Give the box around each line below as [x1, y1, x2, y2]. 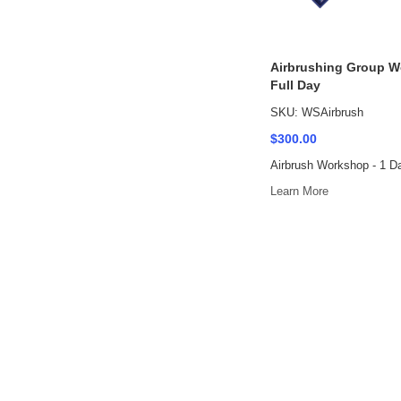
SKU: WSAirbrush [269, 106, 363, 119]
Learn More [269, 184, 328, 198]
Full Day [269, 78, 320, 92]
